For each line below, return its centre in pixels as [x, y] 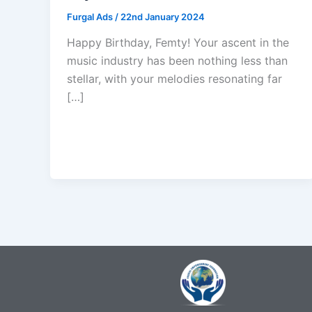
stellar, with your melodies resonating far [174, 79]
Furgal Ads [91, 16]
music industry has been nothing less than [177, 61]
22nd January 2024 [163, 16]
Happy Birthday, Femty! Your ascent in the [178, 43]
